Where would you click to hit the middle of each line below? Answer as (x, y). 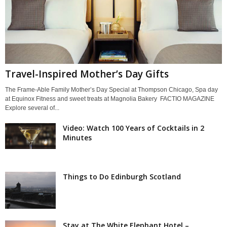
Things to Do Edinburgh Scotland (122, 176)
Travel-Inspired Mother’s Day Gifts (87, 74)
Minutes (77, 137)
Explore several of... (32, 108)
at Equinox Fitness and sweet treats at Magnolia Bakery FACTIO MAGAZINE (110, 99)
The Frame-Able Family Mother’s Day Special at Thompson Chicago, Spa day (111, 89)
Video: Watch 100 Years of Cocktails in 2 (134, 128)
